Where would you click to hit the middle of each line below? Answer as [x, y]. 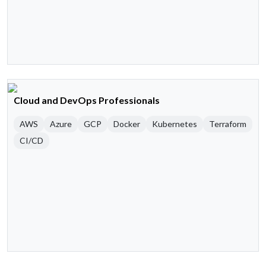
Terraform [228, 124]
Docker [127, 124]
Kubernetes [175, 124]
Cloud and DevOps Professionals [87, 100]
